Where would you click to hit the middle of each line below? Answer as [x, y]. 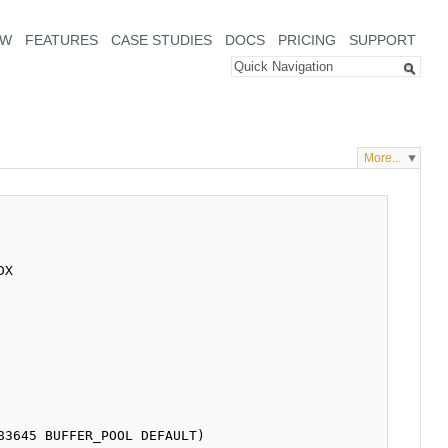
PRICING [306, 40]
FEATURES [61, 40]
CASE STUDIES [161, 40]
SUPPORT [382, 40]
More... [383, 158]
